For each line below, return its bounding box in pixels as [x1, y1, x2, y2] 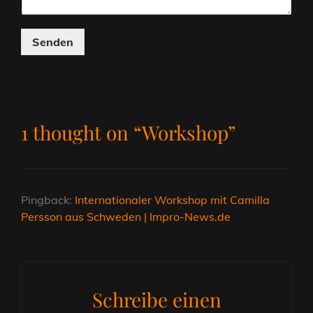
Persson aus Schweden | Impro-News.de [21, 210, 231, 224]
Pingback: [21, 193, 75, 207]
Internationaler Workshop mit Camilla [75, 193, 270, 207]
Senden [32, 35, 73, 49]
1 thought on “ [21, 119, 142, 145]
